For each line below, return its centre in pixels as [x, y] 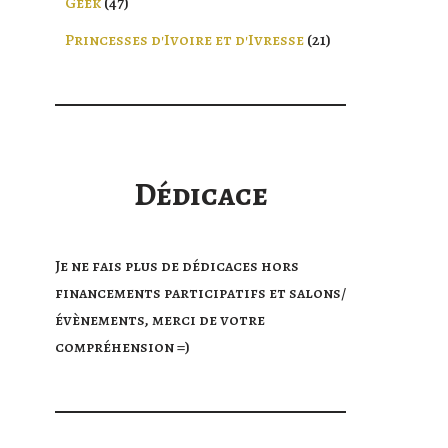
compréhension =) [122, 347]
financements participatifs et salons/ [200, 293]
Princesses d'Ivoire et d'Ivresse [184, 40]
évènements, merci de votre [160, 320]
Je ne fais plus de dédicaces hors [177, 266]
